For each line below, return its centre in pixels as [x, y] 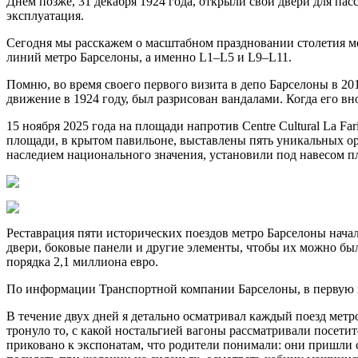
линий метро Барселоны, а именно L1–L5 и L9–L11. [149, 57]
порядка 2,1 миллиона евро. [82, 261]
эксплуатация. [45, 15]
